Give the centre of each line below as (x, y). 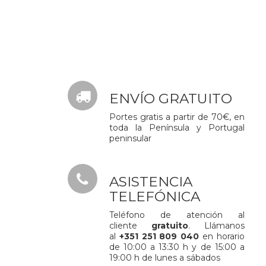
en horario (222, 236)
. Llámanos (216, 226)
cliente (130, 226)
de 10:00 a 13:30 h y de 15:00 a (177, 247)
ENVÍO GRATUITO (171, 99)
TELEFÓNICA (155, 197)
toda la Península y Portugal (177, 128)
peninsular (131, 138)
